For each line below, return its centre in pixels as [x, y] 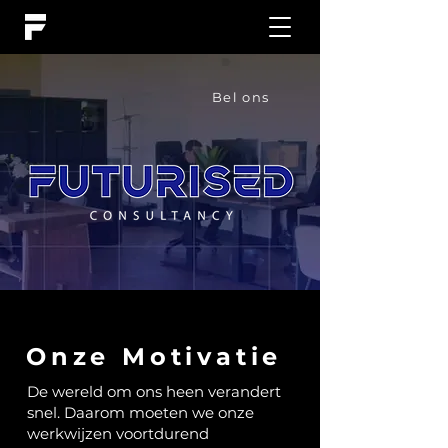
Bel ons [241, 97]
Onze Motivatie [154, 356]
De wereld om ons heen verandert [154, 391]
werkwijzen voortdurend [118, 433]
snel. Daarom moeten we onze [140, 412]
